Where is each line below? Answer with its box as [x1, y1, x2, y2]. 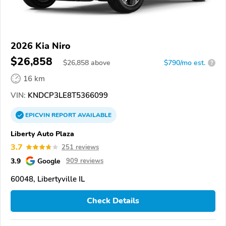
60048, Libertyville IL [11, 174, 85, 184]
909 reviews [66, 156, 103, 165]
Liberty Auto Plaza [11, 128, 74, 139]
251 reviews [62, 142, 99, 152]
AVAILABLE [76, 110, 111, 119]
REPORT [51, 110, 76, 119]
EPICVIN [25, 110, 51, 119]
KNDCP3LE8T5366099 [26, 90, 108, 100]
